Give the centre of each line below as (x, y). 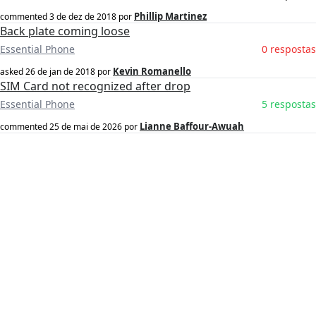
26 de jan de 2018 (60, 72)
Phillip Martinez (170, 17)
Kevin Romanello (152, 72)
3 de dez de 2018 (83, 17)
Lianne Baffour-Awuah (192, 127)
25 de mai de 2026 (86, 127)
